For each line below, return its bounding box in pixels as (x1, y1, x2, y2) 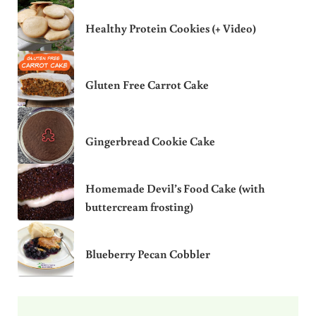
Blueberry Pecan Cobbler (85, 245, 210, 262)
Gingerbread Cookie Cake (85, 133, 215, 149)
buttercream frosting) (85, 198, 193, 214)
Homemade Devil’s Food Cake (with (85, 180, 265, 196)
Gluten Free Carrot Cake (85, 76, 209, 92)
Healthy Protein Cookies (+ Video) (85, 20, 256, 36)
